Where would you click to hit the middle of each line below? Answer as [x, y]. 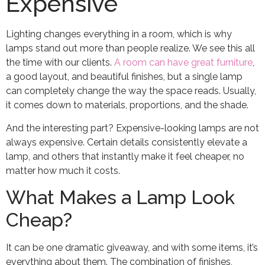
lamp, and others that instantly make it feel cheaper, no [125, 156]
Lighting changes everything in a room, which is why [119, 34]
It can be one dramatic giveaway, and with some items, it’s [132, 248]
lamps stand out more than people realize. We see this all [130, 49]
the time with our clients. [60, 63]
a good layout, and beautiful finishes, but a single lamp [124, 77]
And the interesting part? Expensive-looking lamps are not [132, 128]
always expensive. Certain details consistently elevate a [127, 142]
